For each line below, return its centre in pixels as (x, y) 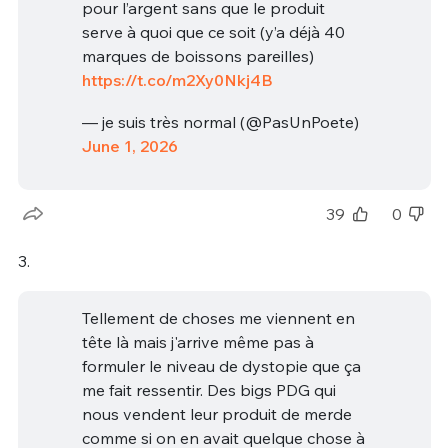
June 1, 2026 (129, 145)
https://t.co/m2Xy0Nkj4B (177, 80)
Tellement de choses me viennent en (218, 317)
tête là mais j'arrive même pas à (197, 341)
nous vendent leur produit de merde (216, 413)
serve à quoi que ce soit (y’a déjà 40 (213, 32)
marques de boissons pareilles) (197, 56)
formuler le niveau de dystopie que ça (221, 365)
